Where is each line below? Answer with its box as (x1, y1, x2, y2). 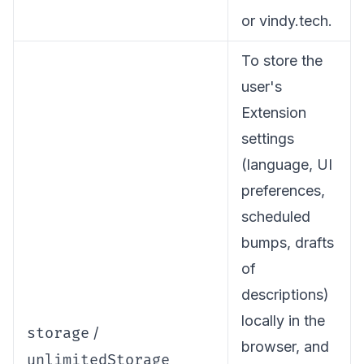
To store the (241, 52, 323, 69)
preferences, (241, 182, 325, 199)
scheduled (241, 208, 310, 225)
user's (241, 78, 282, 95)
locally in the (241, 312, 325, 329)
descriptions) (241, 286, 329, 303)
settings (241, 130, 294, 147)
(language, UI (241, 156, 332, 173)
